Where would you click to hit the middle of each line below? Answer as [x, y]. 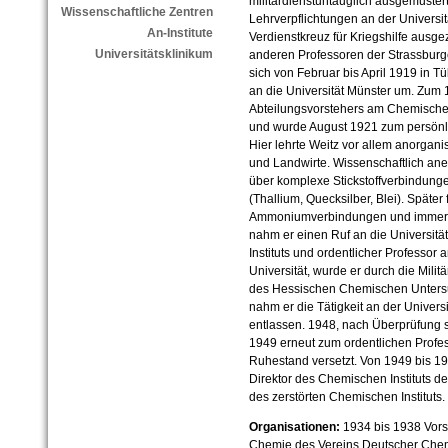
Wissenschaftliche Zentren [136, 12]
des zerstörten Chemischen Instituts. [346, 397]
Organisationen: [294, 427]
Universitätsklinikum [153, 54]
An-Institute [179, 33]
